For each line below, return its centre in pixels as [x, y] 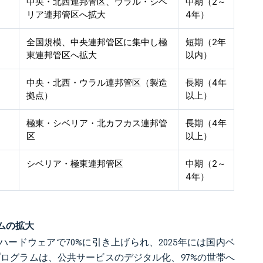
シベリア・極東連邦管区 [75, 163]
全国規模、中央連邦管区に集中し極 [97, 42]
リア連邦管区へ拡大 [66, 14]
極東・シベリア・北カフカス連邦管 [97, 123]
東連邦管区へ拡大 [62, 55]
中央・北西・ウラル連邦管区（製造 [97, 82]
